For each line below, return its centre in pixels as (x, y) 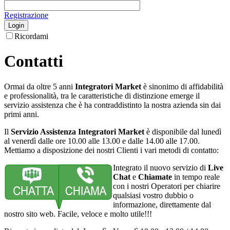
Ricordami (31, 36)
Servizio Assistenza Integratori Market (79, 131)
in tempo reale (196, 177)
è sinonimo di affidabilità (182, 86)
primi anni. (22, 114)
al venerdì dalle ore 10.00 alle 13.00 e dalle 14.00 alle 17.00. (102, 141)
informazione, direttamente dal (162, 204)
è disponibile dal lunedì (184, 131)
